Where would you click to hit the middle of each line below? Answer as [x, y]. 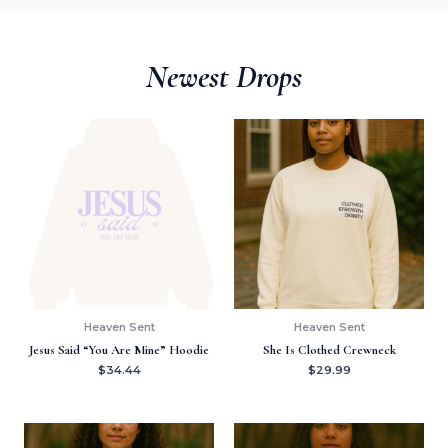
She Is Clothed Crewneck [329, 350]
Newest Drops [224, 77]
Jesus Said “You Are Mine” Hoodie [119, 350]
